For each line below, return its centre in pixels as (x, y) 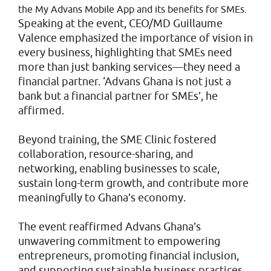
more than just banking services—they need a (129, 67)
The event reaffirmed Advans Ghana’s (109, 227)
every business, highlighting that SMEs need (125, 52)
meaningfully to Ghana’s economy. (102, 198)
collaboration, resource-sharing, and (106, 154)
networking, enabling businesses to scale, (119, 168)
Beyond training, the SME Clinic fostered (117, 139)
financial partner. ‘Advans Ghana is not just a (125, 81)
